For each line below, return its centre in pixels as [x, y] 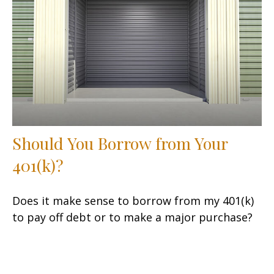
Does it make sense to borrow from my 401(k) [133, 200]
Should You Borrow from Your [120, 143]
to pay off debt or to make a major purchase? [132, 217]
